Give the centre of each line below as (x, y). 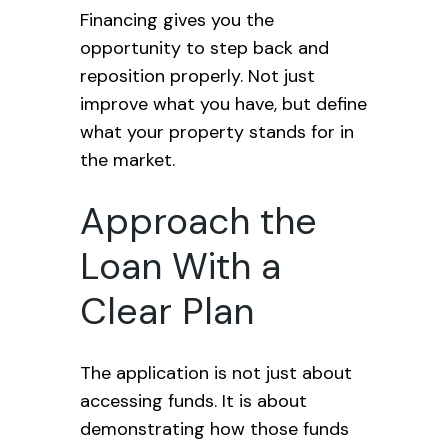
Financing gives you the (177, 20)
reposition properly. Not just (197, 76)
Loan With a (180, 266)
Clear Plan (167, 311)
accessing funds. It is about (193, 401)
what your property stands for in (217, 132)
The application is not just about (216, 373)
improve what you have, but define (223, 104)
